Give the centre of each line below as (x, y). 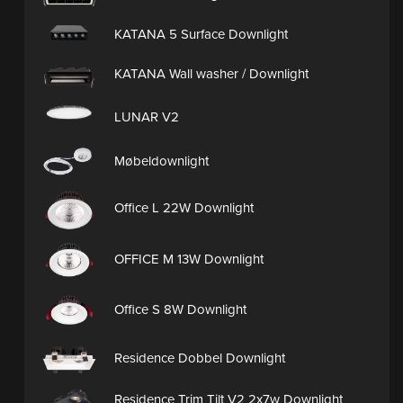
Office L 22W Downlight (184, 208)
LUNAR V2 (147, 117)
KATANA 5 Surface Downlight (201, 34)
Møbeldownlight (161, 161)
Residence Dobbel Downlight (200, 358)
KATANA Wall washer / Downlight (211, 74)
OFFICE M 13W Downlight (189, 259)
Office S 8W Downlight (180, 309)
